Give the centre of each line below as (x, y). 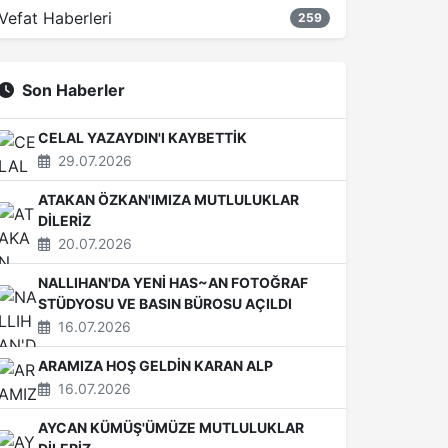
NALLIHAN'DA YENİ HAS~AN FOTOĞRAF (173, 282)
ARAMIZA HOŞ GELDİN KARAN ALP (155, 365)
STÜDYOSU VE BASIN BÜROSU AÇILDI (165, 303)
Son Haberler (73, 90)
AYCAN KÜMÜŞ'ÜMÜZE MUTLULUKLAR (171, 427)
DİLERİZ (64, 220)
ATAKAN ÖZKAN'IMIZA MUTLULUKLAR (168, 199)
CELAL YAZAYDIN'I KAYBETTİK (142, 137)
